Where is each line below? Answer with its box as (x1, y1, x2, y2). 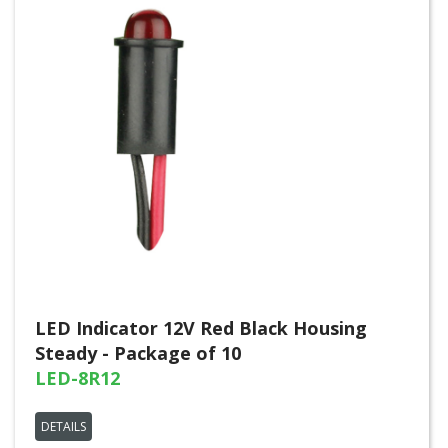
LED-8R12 (35, 366, 120, 390)
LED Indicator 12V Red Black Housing (35, 316, 367, 340)
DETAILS (41, 418, 86, 435)
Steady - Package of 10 (35, 341, 241, 365)
